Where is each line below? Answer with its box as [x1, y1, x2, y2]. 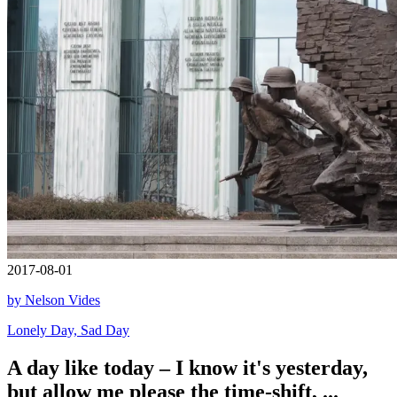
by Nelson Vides [7, 292, 100, 307]
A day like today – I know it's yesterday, [7, 355, 368, 379]
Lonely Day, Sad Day [7, 322, 129, 338]
